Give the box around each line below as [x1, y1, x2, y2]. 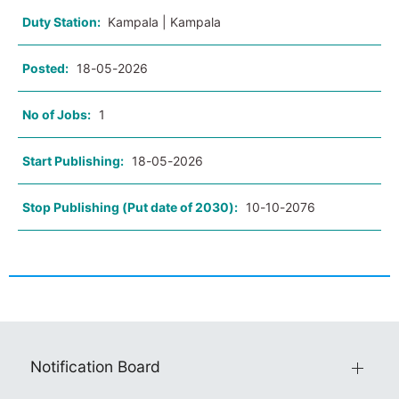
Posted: [22, 61, 69, 77]
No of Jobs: [22, 107, 91, 123]
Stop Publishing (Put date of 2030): [22, 199, 238, 216]
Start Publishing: [22, 153, 124, 169]
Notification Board [30, 357, 160, 377]
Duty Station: [22, 14, 103, 30]
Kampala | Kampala [108, 14, 221, 30]
